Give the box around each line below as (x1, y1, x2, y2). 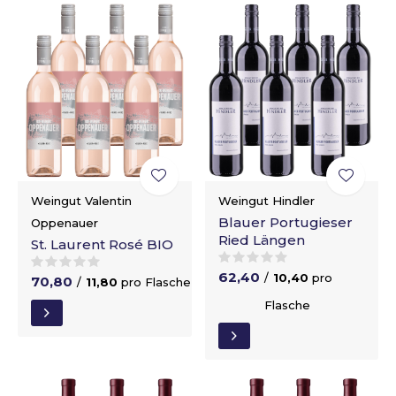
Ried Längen (217, 231, 305, 248)
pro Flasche (121, 274, 191, 289)
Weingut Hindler (217, 193, 315, 208)
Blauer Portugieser (217, 213, 353, 231)
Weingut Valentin (31, 193, 132, 208)
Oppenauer (31, 215, 98, 230)
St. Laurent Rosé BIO (31, 235, 173, 253)
